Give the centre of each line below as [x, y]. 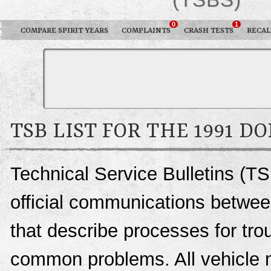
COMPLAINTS [146, 31]
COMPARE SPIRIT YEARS [64, 31]
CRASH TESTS [209, 31]
